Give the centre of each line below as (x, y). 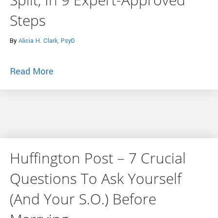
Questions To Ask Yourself (96, 178)
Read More (32, 71)
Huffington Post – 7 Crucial (98, 158)
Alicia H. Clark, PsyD (47, 41)
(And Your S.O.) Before (83, 199)
